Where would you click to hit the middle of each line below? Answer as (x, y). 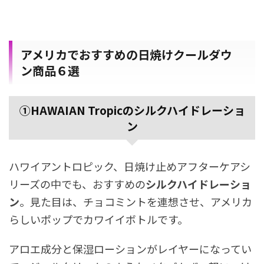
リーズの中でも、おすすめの (77, 184)
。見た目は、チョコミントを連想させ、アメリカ (136, 201)
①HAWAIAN (52, 110)
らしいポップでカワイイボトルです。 (98, 219)
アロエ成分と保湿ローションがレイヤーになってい (130, 248)
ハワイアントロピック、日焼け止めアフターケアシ (130, 166)
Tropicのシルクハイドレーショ (165, 110)
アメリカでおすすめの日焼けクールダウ (126, 54)
